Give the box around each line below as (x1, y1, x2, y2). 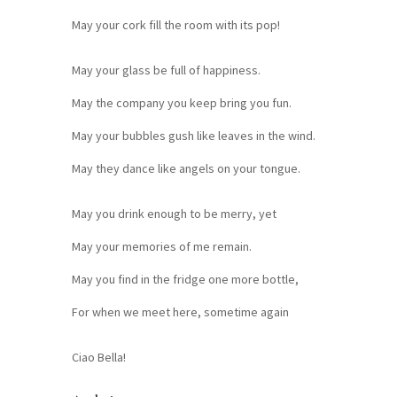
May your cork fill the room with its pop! (71, 17, 280, 34)
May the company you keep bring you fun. (71, 95, 292, 112)
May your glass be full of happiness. (71, 62, 261, 79)
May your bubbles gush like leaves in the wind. (71, 128, 315, 144)
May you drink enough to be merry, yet (71, 206, 276, 222)
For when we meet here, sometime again (71, 304, 289, 321)
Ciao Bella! (71, 349, 126, 366)
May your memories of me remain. (71, 238, 252, 255)
